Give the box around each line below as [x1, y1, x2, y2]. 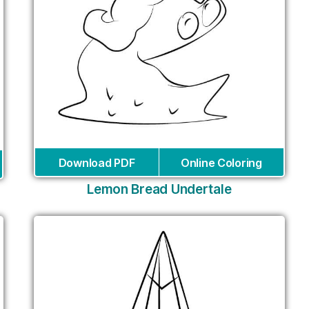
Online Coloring [180, 155, 262, 170]
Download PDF [58, 155, 135, 170]
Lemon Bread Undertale [87, 181, 232, 197]
